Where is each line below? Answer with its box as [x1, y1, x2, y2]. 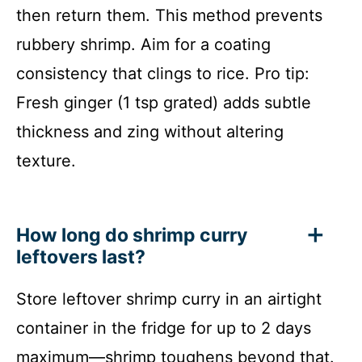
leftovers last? [16, 245, 145, 268]
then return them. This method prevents [16, 5, 322, 25]
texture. [16, 150, 76, 170]
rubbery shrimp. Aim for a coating [16, 34, 271, 54]
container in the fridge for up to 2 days [16, 318, 311, 338]
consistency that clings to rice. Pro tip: [16, 63, 309, 83]
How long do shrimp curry [16, 223, 247, 246]
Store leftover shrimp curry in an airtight [16, 288, 322, 309]
